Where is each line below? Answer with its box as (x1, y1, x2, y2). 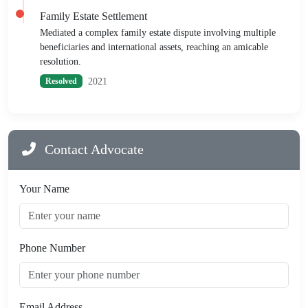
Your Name (19, 182, 69, 195)
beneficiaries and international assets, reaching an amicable (40, 41, 268, 52)
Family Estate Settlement (40, 10, 147, 22)
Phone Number (19, 241, 85, 254)
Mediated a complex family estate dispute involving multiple (40, 27, 276, 38)
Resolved (45, 76, 77, 87)
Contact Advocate (41, 141, 144, 157)
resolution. (40, 56, 81, 67)
